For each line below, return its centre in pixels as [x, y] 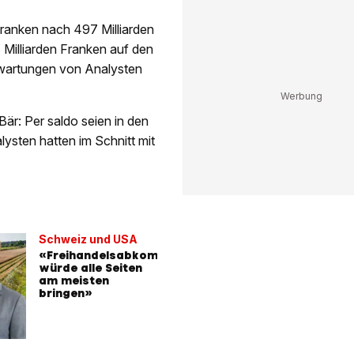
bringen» [66, 293]
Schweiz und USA [88, 239]
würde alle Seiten [90, 267]
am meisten [74, 280]
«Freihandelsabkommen [111, 255]
